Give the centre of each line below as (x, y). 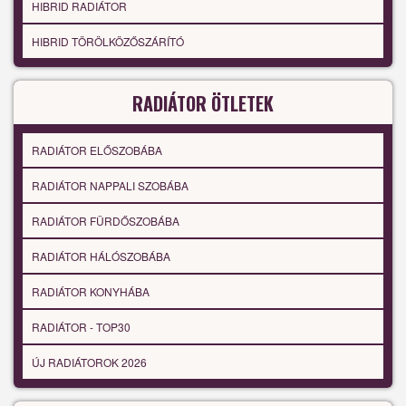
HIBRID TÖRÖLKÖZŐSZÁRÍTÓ (108, 42)
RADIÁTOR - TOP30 (81, 327)
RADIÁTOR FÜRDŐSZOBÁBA (106, 221)
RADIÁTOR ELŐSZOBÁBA (97, 150)
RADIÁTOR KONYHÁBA (91, 292)
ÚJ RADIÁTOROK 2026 (89, 362)
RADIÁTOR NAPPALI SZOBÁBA (110, 186)
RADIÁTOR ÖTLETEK (203, 104)
